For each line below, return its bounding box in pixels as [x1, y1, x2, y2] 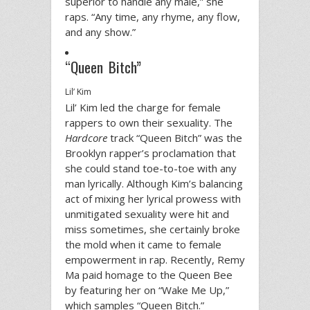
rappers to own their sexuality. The [65, 115, 232, 129]
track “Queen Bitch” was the [107, 130, 242, 145]
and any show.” [65, 24, 136, 39]
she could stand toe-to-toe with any [65, 161, 237, 175]
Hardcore [65, 130, 107, 145]
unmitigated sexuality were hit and [65, 206, 229, 221]
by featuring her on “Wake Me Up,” [65, 282, 229, 297]
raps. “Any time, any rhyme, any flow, [65, 9, 240, 24]
